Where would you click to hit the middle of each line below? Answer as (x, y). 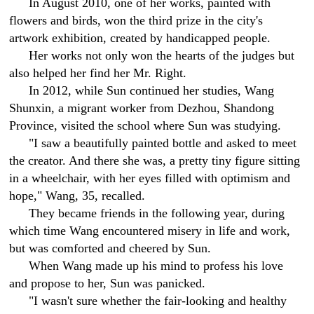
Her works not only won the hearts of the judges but (162, 55)
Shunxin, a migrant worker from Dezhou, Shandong (142, 108)
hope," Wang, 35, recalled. (77, 196)
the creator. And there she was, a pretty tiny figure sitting (155, 161)
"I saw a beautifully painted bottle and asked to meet (163, 143)
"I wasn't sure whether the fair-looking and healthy (158, 301)
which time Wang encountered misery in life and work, (150, 231)
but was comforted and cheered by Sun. (110, 248)
